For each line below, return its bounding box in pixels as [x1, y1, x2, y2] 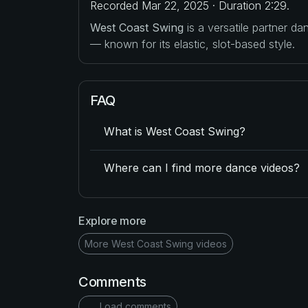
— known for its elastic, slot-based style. [90, 36, 295, 51]
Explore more [78, 213, 147, 228]
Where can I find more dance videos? [104, 161, 300, 175]
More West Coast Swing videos [85, 237, 227, 250]
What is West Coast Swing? [104, 124, 245, 139]
